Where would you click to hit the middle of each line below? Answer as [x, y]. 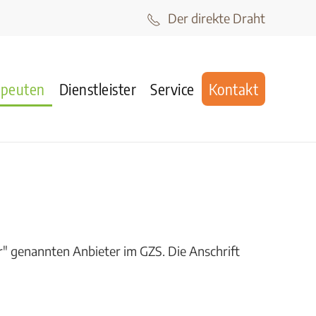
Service [172, 89]
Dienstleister [97, 89]
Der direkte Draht [217, 18]
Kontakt [233, 89]
